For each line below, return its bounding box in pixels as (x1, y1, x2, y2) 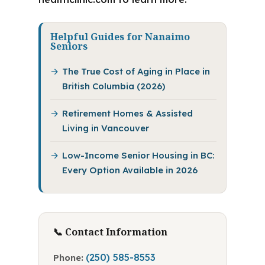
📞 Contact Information (53, 225, 167, 238)
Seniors (50, 40, 88, 53)
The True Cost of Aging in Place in (62, 66, 210, 77)
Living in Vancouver (62, 122, 149, 134)
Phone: (53, 252, 83, 263)
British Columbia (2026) (62, 80, 165, 92)
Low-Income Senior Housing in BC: (62, 150, 215, 161)
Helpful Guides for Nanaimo (50, 30, 190, 43)
